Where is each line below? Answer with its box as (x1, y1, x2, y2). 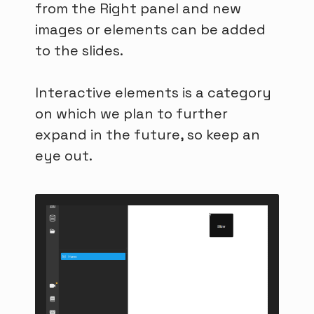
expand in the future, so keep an (35, 125, 260, 144)
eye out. (35, 146, 93, 165)
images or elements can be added (35, 20, 266, 39)
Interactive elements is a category (35, 83, 271, 102)
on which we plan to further (35, 104, 228, 123)
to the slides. (35, 41, 123, 60)
